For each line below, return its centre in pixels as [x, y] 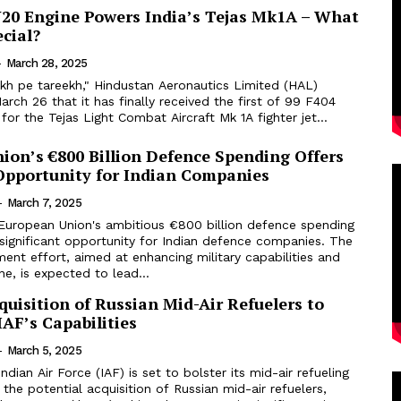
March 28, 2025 [47, 63]
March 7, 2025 [44, 202]
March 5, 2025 [44, 350]
